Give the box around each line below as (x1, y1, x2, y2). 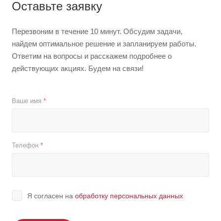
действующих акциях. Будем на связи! (12, 64, 144, 73)
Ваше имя (12, 97, 43, 105)
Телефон (12, 142, 40, 149)
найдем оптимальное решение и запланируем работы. (12, 39, 196, 48)
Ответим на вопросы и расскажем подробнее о (12, 52, 172, 61)
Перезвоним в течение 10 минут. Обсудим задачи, (12, 27, 183, 36)
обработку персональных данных (75, 192, 183, 200)
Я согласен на (27, 192, 75, 200)
